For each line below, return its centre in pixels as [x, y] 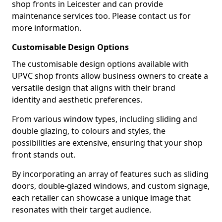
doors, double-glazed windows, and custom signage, [111, 186]
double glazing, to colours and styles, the [89, 131]
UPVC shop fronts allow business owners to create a [110, 76]
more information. [47, 28]
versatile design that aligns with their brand [94, 88]
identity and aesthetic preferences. [77, 100]
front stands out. [44, 155]
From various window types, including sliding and [105, 119]
